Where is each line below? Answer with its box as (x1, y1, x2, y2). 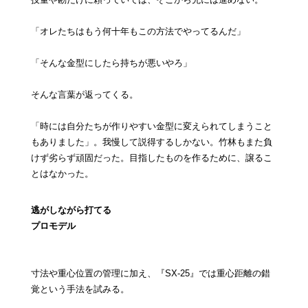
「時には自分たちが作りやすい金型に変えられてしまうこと (30, 121, 272, 132)
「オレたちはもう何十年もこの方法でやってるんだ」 (30, 26, 245, 37)
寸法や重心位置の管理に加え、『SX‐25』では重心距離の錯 (30, 268, 270, 279)
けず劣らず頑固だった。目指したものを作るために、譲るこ (30, 153, 272, 164)
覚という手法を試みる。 (30, 284, 129, 295)
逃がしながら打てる (30, 205, 111, 216)
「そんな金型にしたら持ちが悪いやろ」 (30, 58, 192, 69)
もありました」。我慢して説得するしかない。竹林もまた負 (30, 137, 272, 148)
